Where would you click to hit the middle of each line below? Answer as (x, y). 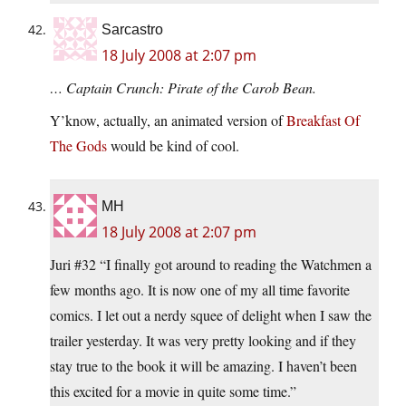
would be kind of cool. (173, 146)
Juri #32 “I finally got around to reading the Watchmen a (211, 265)
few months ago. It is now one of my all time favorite (200, 290)
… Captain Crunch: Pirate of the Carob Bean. (183, 88)
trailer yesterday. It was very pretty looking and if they (203, 341)
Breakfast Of (323, 121)
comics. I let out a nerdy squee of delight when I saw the (211, 315)
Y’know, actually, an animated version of (168, 121)
